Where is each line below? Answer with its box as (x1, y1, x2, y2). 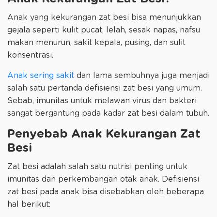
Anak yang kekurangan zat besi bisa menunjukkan (7, 13, 201, 21)
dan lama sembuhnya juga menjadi (74, 71, 210, 79)
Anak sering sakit (7, 71, 74, 79)
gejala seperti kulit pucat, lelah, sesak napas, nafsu (7, 26, 200, 34)
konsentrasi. (7, 51, 53, 59)
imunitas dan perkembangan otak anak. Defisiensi (7, 175, 199, 183)
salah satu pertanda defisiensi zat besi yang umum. (7, 84, 202, 92)
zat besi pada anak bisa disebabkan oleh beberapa (7, 187, 204, 196)
